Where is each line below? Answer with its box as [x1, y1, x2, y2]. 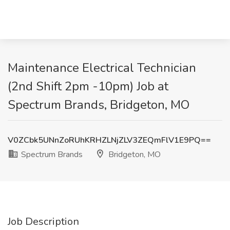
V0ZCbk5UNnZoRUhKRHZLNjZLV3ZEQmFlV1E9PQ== [8, 135, 211, 146]
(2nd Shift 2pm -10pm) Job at [8, 78, 168, 94]
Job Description [8, 215, 79, 228]
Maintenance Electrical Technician [8, 60, 196, 76]
